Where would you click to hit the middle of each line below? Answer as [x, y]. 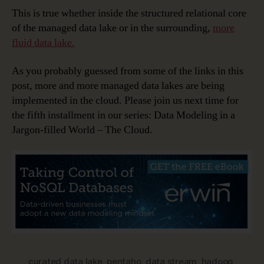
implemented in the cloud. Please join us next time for [125, 100]
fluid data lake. [43, 43]
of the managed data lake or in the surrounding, [112, 28]
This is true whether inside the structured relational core [129, 14]
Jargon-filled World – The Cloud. [82, 130]
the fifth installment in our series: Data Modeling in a [123, 115]
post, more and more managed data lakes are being [118, 85]
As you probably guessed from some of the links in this [128, 71]
